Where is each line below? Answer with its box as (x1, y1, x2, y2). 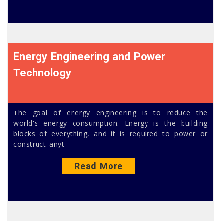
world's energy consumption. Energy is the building (13, 118, 208, 128)
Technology (13, 66, 72, 79)
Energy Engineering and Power (13, 50, 166, 63)
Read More (74, 161, 123, 172)
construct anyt (13, 139, 65, 148)
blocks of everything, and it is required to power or (13, 128, 208, 138)
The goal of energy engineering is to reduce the (13, 108, 208, 117)
